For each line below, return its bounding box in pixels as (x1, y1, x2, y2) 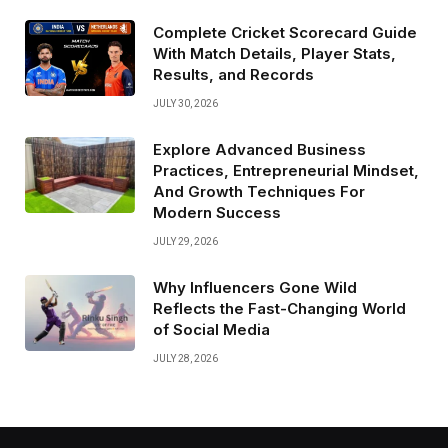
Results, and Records (153, 65, 314, 85)
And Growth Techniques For (153, 182, 365, 202)
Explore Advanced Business (153, 140, 366, 160)
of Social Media (153, 320, 270, 340)
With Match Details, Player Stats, (153, 44, 396, 64)
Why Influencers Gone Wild (153, 278, 357, 298)
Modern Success (153, 203, 281, 223)
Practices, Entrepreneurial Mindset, (153, 161, 419, 181)
